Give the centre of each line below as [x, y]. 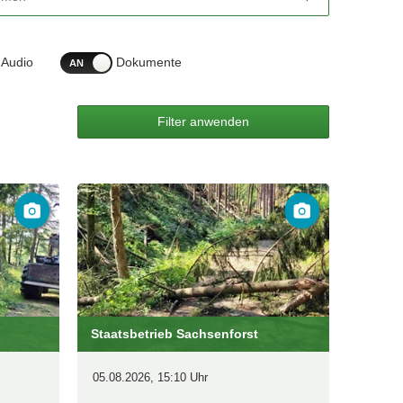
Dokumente [149, 62]
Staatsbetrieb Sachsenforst [174, 333]
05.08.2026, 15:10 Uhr [150, 377]
